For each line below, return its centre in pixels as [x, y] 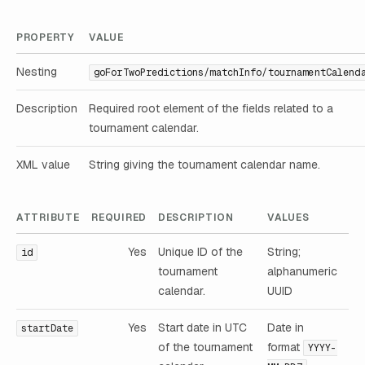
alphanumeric [302, 271]
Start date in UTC [202, 327]
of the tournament [205, 347]
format [285, 347]
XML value [43, 165]
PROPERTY [45, 38]
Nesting [37, 72]
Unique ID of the [200, 251]
